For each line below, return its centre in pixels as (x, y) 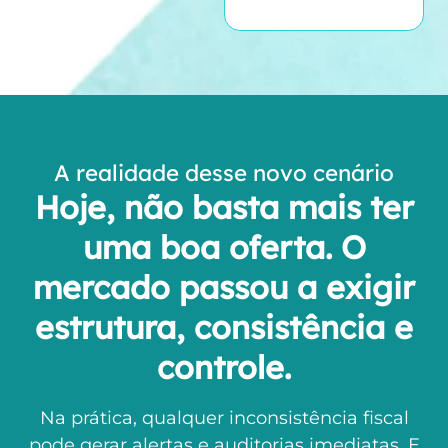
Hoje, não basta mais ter (224, 207)
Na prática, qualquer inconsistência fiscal (224, 418)
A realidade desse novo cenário (224, 173)
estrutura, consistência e (224, 327)
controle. (224, 367)
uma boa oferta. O (224, 247)
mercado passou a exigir (224, 287)
